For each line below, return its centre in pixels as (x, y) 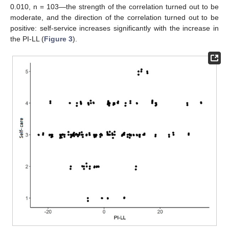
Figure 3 (58, 39)
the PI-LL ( (27, 39)
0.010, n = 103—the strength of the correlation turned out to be (114, 6)
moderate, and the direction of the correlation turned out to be (114, 17)
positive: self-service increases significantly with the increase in (114, 28)
